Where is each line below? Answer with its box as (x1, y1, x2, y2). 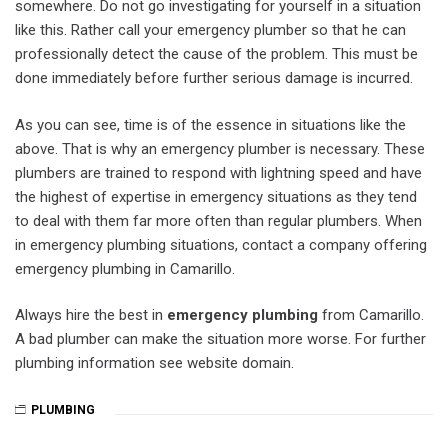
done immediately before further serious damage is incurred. (15, 69, 413, 87)
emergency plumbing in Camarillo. (15, 259, 235, 278)
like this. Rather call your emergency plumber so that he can (15, 21, 406, 39)
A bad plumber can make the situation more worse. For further (15, 330, 426, 348)
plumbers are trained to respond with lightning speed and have (15, 163, 422, 182)
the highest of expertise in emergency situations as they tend (15, 187, 417, 206)
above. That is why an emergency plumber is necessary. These (15, 139, 425, 158)
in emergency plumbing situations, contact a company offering (15, 235, 427, 254)
